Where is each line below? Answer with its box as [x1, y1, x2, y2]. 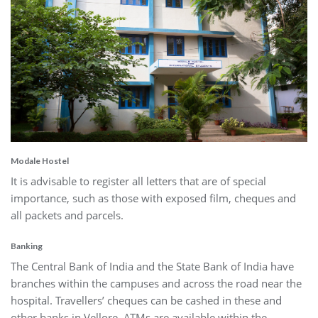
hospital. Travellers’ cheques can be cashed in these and [11, 292, 282, 307]
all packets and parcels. [11, 207, 126, 222]
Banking [11, 240, 44, 251]
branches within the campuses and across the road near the [11, 275, 302, 290]
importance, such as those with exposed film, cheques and [11, 190, 296, 205]
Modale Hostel [11, 155, 69, 166]
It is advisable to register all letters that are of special [11, 173, 266, 188]
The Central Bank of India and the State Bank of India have [11, 258, 294, 273]
